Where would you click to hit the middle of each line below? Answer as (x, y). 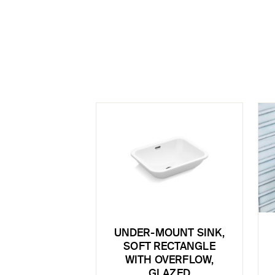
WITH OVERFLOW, (169, 261)
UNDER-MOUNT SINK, (169, 234)
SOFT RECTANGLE (169, 247)
